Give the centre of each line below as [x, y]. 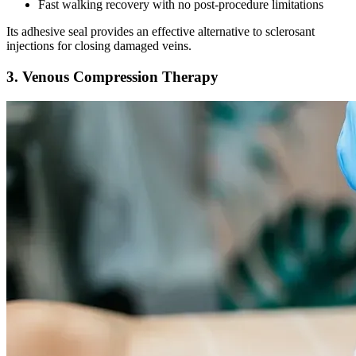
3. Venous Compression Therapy [112, 77]
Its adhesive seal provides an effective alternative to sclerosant [161, 32]
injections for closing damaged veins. [99, 46]
